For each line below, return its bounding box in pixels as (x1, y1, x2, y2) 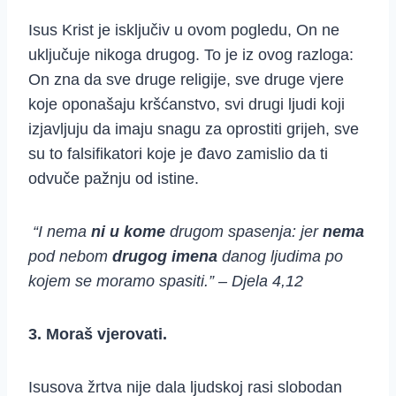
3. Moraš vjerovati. (28, 325, 167, 344)
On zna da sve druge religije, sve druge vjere (28, 71, 344, 89)
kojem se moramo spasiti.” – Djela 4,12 (28, 272, 303, 291)
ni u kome (91, 223, 165, 241)
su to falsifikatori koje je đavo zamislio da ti (28, 145, 328, 164)
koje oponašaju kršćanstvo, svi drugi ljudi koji (28, 95, 345, 114)
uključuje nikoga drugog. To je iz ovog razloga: (28, 46, 354, 65)
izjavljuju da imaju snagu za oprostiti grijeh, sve (28, 120, 359, 139)
